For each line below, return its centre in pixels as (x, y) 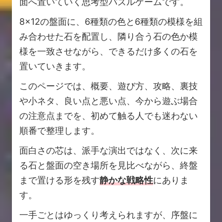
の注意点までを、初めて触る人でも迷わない (109, 116)
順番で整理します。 (59, 131)
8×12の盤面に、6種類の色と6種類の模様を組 (111, 22)
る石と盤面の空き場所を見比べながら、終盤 (109, 166)
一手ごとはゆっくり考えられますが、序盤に (109, 215)
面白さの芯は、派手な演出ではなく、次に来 (109, 151)
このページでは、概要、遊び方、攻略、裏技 (109, 86)
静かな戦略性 (126, 180)
